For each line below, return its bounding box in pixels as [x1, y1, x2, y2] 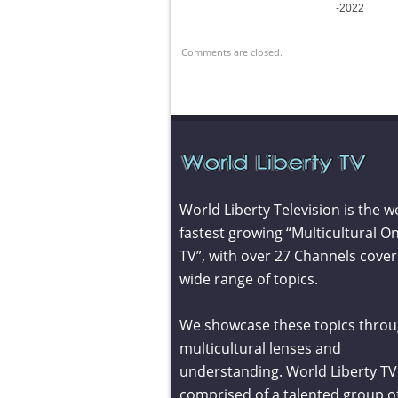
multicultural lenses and [179, 338, 341, 358]
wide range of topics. [179, 268, 318, 289]
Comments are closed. [181, 44, 283, 59]
